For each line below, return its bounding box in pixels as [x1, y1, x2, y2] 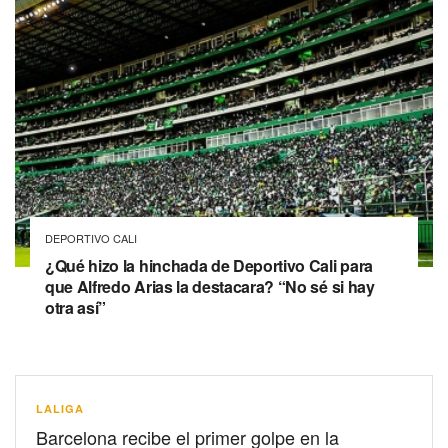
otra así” [45, 295, 107, 319]
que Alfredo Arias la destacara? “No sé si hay [45, 274, 375, 298]
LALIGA [36, 400, 84, 416]
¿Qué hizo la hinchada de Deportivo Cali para [45, 253, 373, 277]
